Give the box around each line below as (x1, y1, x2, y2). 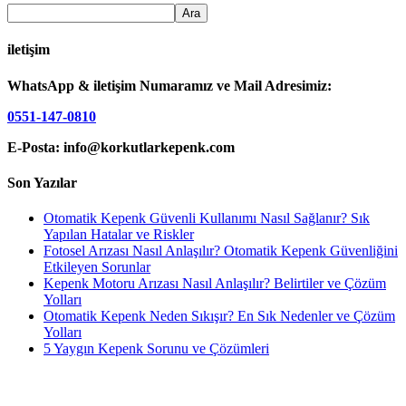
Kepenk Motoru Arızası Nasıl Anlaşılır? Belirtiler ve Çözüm (43, 275, 386, 292)
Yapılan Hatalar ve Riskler (43, 227, 194, 243)
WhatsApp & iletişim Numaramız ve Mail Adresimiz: (7, 77, 332, 93)
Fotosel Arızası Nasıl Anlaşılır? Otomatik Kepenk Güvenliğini (43, 243, 398, 259)
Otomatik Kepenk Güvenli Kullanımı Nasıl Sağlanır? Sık (43, 210, 370, 227)
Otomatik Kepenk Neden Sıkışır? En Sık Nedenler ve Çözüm (43, 308, 395, 324)
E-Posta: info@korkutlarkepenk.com (7, 139, 235, 155)
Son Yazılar (7, 174, 77, 190)
